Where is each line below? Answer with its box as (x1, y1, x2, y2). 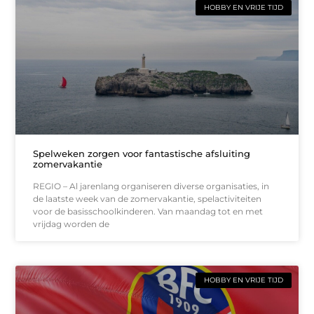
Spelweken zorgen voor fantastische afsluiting (33, 147, 251, 159)
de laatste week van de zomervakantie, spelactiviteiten (33, 193, 262, 204)
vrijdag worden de (33, 218, 110, 229)
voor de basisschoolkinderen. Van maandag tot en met (33, 205, 264, 217)
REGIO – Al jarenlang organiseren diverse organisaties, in (33, 180, 270, 191)
